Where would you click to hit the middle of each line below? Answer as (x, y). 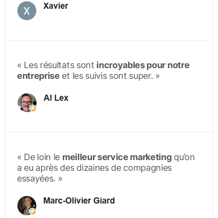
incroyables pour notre (143, 65)
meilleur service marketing (117, 157)
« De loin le (40, 157)
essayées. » (40, 179)
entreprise (38, 76)
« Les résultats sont (57, 65)
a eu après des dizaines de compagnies (95, 168)
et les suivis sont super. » (110, 76)
